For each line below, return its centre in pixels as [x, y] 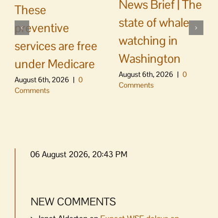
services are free [56, 46]
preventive [42, 28]
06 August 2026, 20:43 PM [79, 154]
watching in [148, 40]
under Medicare [55, 64]
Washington [150, 58]
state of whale [154, 22]
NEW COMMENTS [73, 202]
